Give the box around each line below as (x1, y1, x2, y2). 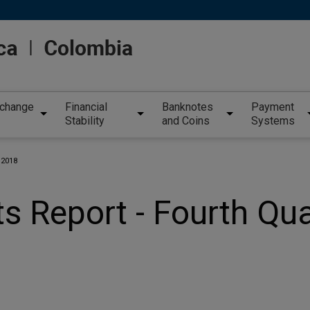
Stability (64, 114, 104, 128)
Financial (64, 100, 107, 114)
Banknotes (162, 100, 213, 114)
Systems (250, 114, 295, 128)
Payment (250, 100, 294, 114)
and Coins (162, 114, 210, 128)
